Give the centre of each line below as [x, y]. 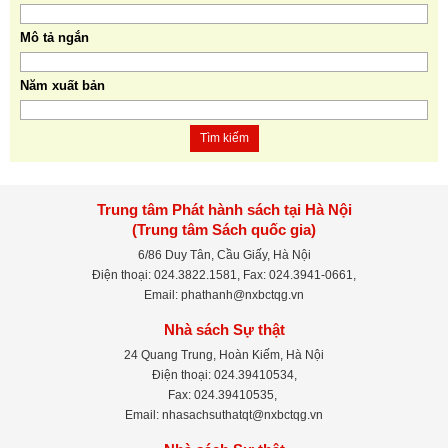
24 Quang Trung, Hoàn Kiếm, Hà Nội [224, 354]
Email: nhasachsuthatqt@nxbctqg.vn [224, 414]
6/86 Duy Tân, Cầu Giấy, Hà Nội [224, 254]
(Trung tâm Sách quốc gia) [224, 229]
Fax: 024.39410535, [224, 394]
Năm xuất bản [62, 85]
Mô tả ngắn [54, 37]
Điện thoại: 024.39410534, [224, 374]
